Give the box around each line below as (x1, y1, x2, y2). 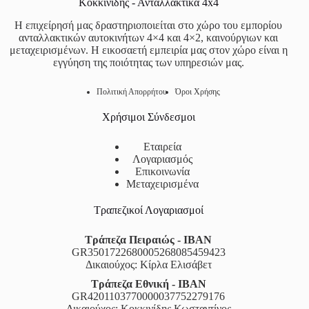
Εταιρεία (143, 141, 181, 153)
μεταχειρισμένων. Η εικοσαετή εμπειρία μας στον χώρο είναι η (9, 44, 288, 57)
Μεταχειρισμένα (126, 178, 199, 190)
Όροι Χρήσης (175, 87, 220, 97)
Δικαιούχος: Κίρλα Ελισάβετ (85, 259, 212, 271)
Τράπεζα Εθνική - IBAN (90, 278, 206, 290)
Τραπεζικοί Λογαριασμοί (93, 204, 203, 217)
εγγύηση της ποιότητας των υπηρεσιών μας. (52, 57, 244, 69)
